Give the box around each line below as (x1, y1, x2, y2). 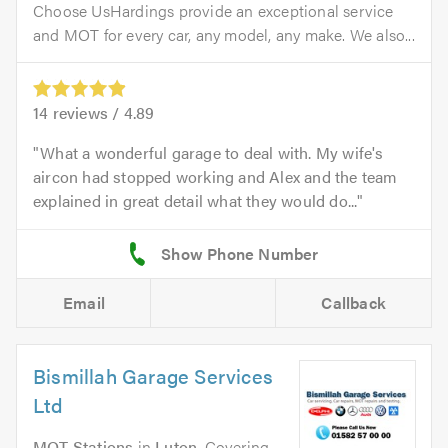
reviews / (48, 100, 124, 124)
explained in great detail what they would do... (33, 188, 358, 212)
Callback (321, 290, 387, 314)
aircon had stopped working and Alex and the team (33, 164, 398, 188)
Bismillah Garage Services (33, 360, 273, 390)
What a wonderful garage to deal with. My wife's (40, 140, 384, 164)
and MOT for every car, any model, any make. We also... (33, 22, 415, 46)
